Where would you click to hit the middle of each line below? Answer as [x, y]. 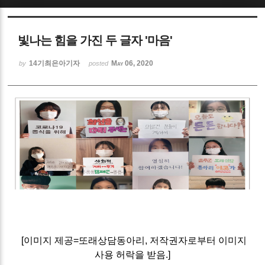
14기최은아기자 [55, 63]
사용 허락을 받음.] [132, 254]
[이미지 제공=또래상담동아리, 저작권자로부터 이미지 [134, 240]
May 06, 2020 [132, 63]
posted [100, 63]
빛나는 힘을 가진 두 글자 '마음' [95, 40]
